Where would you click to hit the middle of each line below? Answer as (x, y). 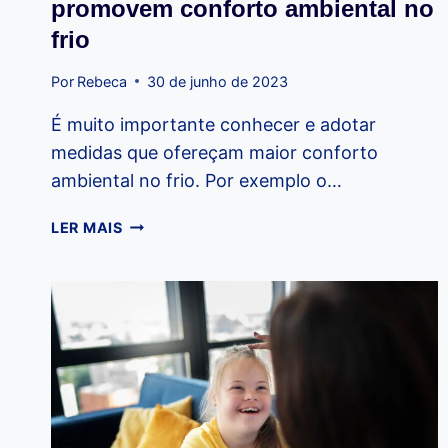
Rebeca (102, 81)
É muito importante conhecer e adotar (213, 124)
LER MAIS (87, 227)
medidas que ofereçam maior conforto (214, 152)
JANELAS (157, 223)
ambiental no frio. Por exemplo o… (196, 180)
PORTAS (153, 269)
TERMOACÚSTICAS (195, 292)
